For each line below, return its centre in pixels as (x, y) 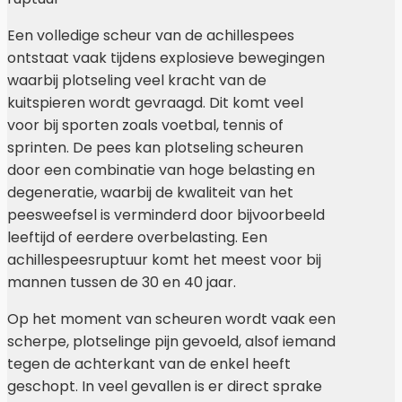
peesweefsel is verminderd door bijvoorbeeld (166, 215)
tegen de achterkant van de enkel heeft (149, 364)
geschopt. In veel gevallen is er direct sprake (165, 387)
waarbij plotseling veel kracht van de (137, 81)
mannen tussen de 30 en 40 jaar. (122, 283)
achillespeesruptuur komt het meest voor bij (164, 260)
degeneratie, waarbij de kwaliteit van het (150, 193)
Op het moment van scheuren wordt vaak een (171, 319)
